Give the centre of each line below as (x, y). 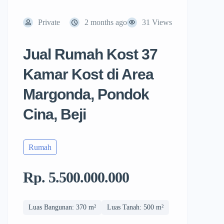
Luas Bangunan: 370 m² (62, 207)
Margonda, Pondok (86, 94)
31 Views (157, 22)
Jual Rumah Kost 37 (90, 54)
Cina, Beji (54, 114)
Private (49, 22)
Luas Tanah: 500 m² (135, 207)
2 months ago (106, 22)
